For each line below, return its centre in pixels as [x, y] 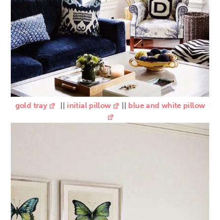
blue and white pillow [167, 105]
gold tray [31, 105]
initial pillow [89, 105]
